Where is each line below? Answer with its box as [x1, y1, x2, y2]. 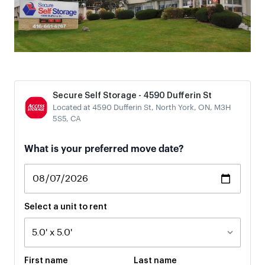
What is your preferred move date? [24, 144, 184, 154]
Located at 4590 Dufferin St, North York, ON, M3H [53, 104, 231, 111]
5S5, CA [53, 115, 81, 122]
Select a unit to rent [24, 203, 107, 211]
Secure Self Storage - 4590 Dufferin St [53, 92, 212, 100]
